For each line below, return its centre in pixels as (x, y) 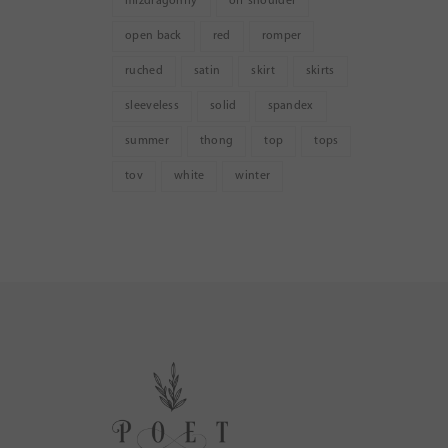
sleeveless (152, 105)
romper (281, 35)
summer (147, 140)
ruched (144, 70)
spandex (290, 105)
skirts (320, 70)
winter (253, 175)
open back (153, 35)
